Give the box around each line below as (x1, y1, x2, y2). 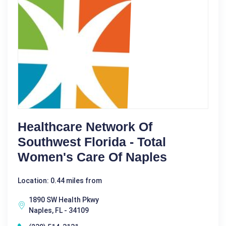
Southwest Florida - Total (18, 135, 166, 149)
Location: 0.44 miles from (18, 177, 102, 185)
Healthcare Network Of (18, 120, 152, 134)
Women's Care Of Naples (18, 150, 167, 164)
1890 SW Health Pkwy (29, 196, 99, 204)
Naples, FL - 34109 (29, 206, 89, 214)
